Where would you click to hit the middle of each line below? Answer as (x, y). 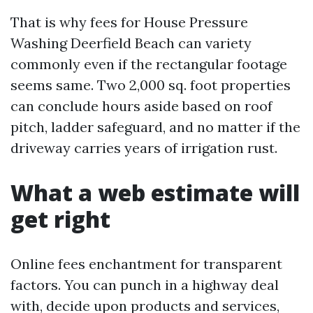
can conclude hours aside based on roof (141, 106)
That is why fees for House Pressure (129, 22)
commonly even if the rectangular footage (149, 64)
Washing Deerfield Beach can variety (131, 43)
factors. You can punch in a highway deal (145, 285)
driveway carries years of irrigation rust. (144, 148)
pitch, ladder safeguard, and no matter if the (155, 127)
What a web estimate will (155, 192)
